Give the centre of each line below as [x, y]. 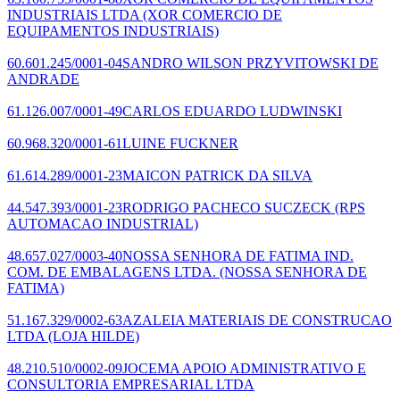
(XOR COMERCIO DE [211, 14]
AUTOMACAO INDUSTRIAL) [103, 223]
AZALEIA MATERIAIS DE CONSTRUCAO [257, 320]
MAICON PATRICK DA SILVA [217, 175]
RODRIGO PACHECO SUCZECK [227, 207]
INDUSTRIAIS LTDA [73, 14]
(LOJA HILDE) [92, 336]
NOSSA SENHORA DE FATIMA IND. [238, 255]
